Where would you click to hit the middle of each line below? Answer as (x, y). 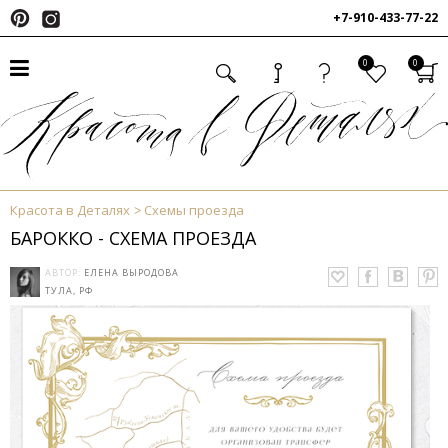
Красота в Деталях (70, 210)
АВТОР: (64, 273)
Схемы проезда (194, 210)
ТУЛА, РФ (69, 291)
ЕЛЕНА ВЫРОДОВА (131, 273)
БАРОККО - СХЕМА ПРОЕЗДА (133, 238)
